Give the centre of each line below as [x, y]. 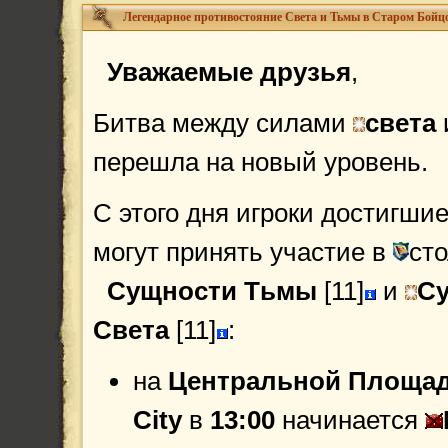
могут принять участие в [243, 252]
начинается [350, 420]
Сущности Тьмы [212, 291]
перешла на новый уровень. [260, 162]
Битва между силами [223, 123]
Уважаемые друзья [222, 72]
